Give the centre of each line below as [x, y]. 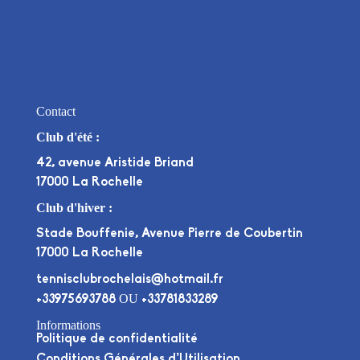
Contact [55, 112]
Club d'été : [67, 137]
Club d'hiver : [74, 208]
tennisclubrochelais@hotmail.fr [129, 280]
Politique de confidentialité [117, 340]
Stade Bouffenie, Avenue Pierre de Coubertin [169, 234]
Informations [68, 325]
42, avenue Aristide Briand [115, 164]
